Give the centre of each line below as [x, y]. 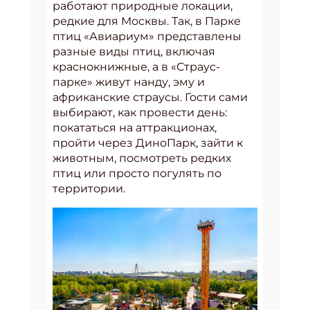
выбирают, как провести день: [140, 112]
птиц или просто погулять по [137, 173]
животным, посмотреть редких [142, 158]
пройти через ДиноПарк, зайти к [148, 143]
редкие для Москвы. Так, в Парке [147, 21]
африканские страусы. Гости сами [150, 97]
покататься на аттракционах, [135, 127]
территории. [89, 188]
